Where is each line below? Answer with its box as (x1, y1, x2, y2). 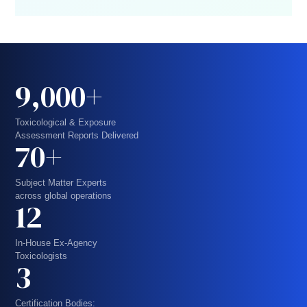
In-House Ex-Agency (15, 238, 98, 248)
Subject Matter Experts (15, 177, 108, 188)
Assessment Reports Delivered (15, 130, 139, 140)
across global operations (15, 191, 112, 201)
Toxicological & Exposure (15, 117, 116, 127)
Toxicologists (15, 251, 68, 261)
